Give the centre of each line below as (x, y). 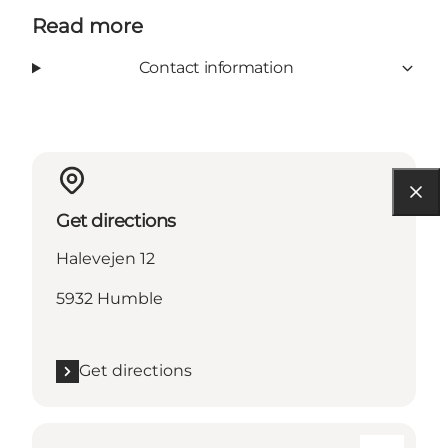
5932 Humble (109, 299)
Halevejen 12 (105, 259)
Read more (87, 26)
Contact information (216, 68)
